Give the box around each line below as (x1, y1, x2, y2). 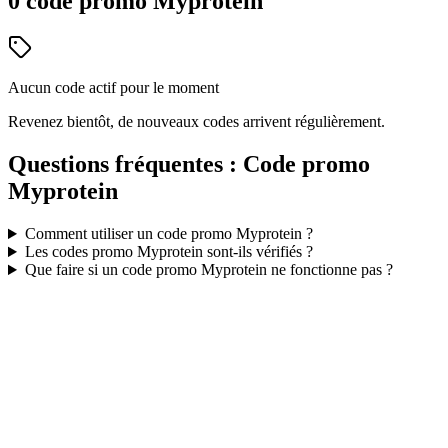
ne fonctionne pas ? (266, 261, 393, 279)
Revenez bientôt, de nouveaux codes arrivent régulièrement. (8, 113, 385, 131)
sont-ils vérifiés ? (202, 243, 313, 261)
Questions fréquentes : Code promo (8, 151, 370, 178)
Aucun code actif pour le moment (8, 79, 219, 97)
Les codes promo (24, 243, 137, 261)
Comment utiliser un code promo (24, 225, 236, 243)
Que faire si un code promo (24, 261, 201, 279)
